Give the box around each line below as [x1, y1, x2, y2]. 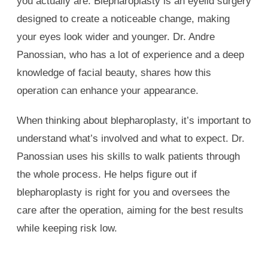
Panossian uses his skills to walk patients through [17, 151, 240, 163]
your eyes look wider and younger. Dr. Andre [17, 31, 215, 43]
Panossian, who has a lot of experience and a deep [17, 49, 244, 61]
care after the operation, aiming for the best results [17, 205, 243, 217]
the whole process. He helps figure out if [17, 169, 197, 181]
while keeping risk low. [17, 223, 117, 234]
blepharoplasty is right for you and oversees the [17, 187, 230, 199]
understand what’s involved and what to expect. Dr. [17, 133, 245, 145]
